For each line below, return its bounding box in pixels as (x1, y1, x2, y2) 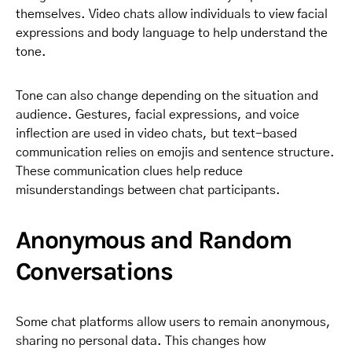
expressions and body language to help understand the (16, 27, 328, 40)
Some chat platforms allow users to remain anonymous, (16, 316, 331, 329)
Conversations (16, 257, 173, 287)
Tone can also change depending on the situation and (16, 90, 318, 103)
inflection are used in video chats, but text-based (16, 127, 297, 141)
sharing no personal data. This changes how (16, 335, 266, 348)
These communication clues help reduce (16, 165, 243, 178)
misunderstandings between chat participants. (16, 184, 280, 197)
